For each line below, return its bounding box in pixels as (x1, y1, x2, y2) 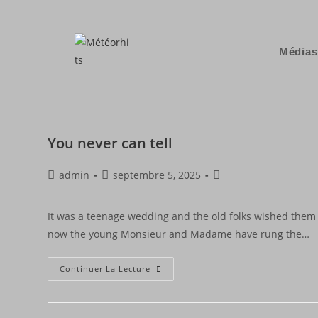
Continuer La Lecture (60, 263, 151, 274)
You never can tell (48, 133, 173, 153)
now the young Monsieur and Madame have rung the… (48, 227, 310, 241)
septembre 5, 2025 (113, 168, 202, 182)
